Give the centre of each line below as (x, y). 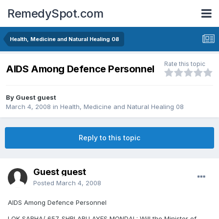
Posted (45, 183)
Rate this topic (185, 64)
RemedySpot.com (55, 13)
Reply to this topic (109, 138)
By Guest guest (31, 98)
